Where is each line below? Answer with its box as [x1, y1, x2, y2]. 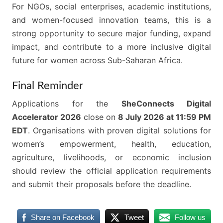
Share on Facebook [30, 213, 95, 222]
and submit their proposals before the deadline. [12, 179, 191, 190]
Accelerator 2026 [12, 112, 81, 122]
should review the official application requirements [12, 166, 211, 176]
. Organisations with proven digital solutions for [28, 125, 211, 136]
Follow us [175, 213, 206, 222]
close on [81, 112, 118, 122]
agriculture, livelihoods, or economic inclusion [12, 152, 211, 163]
